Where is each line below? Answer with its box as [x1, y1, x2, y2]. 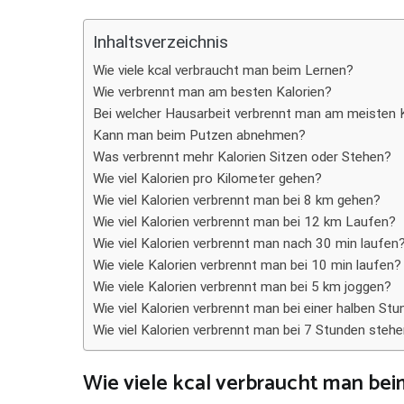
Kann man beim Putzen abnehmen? [93, 127, 306, 143]
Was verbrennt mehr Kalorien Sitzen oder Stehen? [93, 149, 391, 165]
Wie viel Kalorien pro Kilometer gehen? [93, 170, 322, 187]
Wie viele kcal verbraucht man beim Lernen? [93, 62, 353, 78]
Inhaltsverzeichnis [93, 32, 228, 53]
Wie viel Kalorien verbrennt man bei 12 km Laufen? [93, 214, 396, 230]
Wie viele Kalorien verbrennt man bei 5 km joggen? [93, 279, 391, 295]
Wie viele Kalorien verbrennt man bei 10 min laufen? [93, 257, 401, 273]
